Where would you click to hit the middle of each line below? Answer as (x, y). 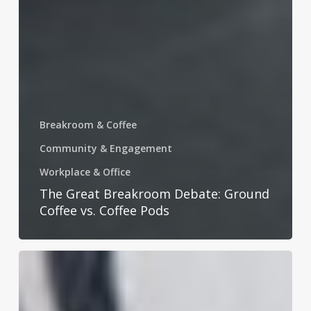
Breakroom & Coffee (88, 124)
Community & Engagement (106, 148)
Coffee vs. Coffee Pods (104, 210)
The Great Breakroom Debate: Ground (154, 193)
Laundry (39, 300)
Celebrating (48, 259)
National (40, 279)
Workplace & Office (85, 171)
